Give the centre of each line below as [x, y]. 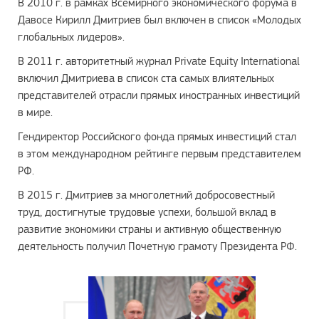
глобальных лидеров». [71, 37]
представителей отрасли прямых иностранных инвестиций [159, 95]
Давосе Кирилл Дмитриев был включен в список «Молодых [159, 20]
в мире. [35, 112]
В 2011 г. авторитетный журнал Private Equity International [159, 61]
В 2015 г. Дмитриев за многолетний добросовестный [146, 195]
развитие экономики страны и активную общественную [150, 229]
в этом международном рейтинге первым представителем [159, 153]
